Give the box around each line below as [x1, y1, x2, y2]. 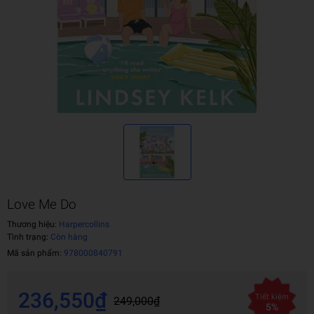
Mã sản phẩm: [7, 248, 64, 258]
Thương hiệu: [7, 219, 57, 229]
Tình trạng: [7, 232, 50, 242]
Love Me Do [7, 196, 76, 212]
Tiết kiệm [255, 292, 289, 301]
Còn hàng [50, 232, 88, 242]
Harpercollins [57, 219, 109, 229]
